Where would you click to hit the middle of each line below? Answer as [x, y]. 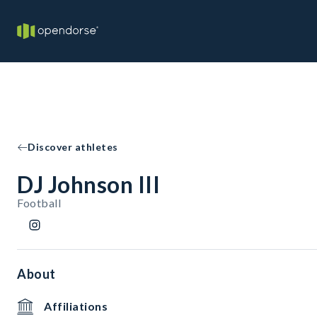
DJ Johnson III [88, 184]
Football [39, 203]
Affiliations [76, 306]
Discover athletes [73, 147]
